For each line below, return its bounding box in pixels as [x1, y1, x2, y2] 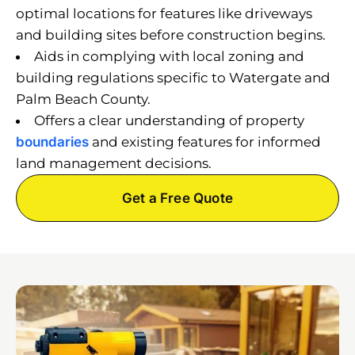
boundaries [16, 133, 89, 150]
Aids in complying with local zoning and [34, 48, 304, 64]
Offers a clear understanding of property [34, 112, 304, 128]
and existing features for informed [89, 133, 321, 150]
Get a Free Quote [121, 189, 234, 206]
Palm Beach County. [16, 90, 151, 107]
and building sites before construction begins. [16, 26, 326, 43]
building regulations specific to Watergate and [16, 69, 330, 86]
